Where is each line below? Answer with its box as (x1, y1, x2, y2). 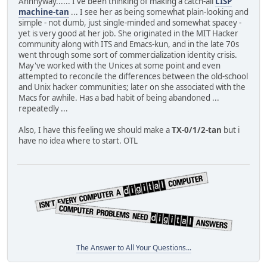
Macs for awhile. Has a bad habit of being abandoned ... (18, 92, 219, 104)
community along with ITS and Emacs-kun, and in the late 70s (18, 39, 239, 50)
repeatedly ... (18, 103, 68, 114)
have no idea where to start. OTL (18, 135, 138, 147)
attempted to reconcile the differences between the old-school (18, 71, 248, 82)
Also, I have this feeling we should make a (18, 125, 172, 136)
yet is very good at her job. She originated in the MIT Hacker (18, 28, 238, 39)
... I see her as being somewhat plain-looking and (71, 7, 249, 18)
